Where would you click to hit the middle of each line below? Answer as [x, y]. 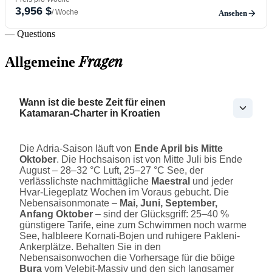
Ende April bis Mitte [178, 149]
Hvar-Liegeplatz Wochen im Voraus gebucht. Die [124, 192]
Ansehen [233, 13]
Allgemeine [42, 62]
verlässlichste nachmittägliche [85, 182]
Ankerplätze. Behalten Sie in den [90, 247]
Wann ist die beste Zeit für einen [93, 103]
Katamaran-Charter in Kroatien [90, 114]
